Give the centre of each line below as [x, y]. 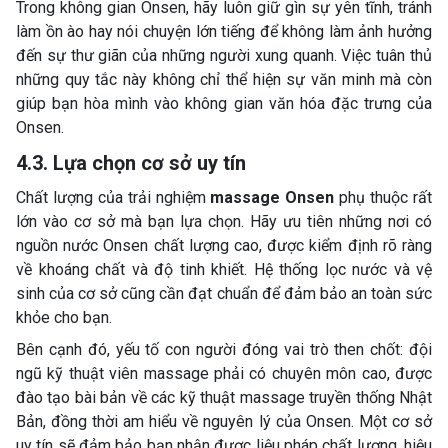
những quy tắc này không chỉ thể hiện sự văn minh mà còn [224, 79]
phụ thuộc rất [383, 197]
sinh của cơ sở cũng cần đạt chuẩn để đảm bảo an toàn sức [224, 293]
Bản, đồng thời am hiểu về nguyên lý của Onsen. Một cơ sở [224, 421]
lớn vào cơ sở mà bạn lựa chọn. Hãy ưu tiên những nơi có [224, 221]
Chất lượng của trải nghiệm [113, 197]
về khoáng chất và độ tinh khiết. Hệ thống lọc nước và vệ [224, 269]
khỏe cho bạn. [66, 317]
